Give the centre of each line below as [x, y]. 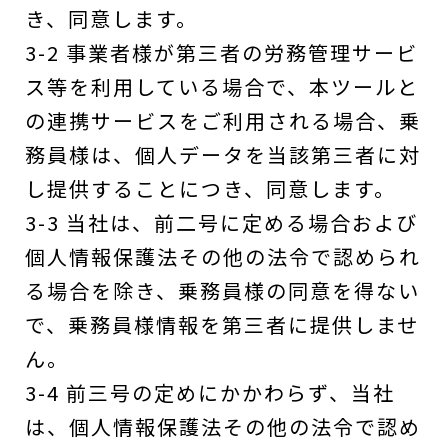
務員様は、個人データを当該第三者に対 [223, 154]
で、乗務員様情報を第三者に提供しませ [222, 324]
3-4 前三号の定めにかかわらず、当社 [210, 392]
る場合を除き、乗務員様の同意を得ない [222, 290]
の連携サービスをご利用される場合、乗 [223, 120]
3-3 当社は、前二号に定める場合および [221, 222]
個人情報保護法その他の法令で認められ [223, 256]
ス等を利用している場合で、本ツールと [222, 86]
